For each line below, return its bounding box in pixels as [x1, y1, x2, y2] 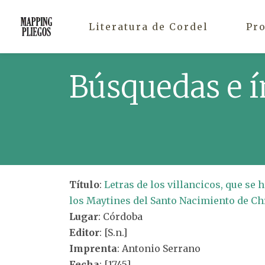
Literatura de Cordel [89, 20, 208, 33]
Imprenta [69, 243, 117, 254]
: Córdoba [98, 211, 143, 222]
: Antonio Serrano [117, 243, 201, 254]
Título [69, 179, 99, 190]
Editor [69, 227, 99, 238]
